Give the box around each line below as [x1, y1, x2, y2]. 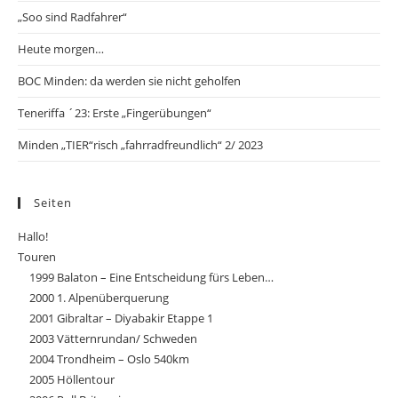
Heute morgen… [18, 41, 104, 57]
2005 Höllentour [29, 371, 115, 387]
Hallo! [18, 228, 48, 244]
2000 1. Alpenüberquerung [29, 290, 169, 306]
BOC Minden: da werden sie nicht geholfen [18, 73, 241, 89]
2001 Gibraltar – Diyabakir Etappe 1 [29, 310, 213, 326]
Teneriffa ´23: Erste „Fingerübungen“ [18, 105, 211, 121]
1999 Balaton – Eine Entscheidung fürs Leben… [29, 269, 274, 285]
